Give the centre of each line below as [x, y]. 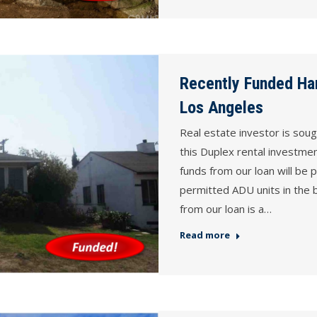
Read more [205, 235]
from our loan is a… [226, 208]
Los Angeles [221, 107]
